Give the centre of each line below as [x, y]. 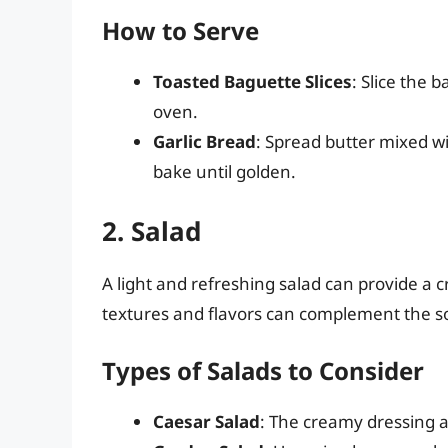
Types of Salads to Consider [263, 371]
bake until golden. [224, 172]
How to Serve [180, 31]
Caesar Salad [206, 422]
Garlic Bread [204, 142]
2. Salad [151, 230]
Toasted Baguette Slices [252, 82]
